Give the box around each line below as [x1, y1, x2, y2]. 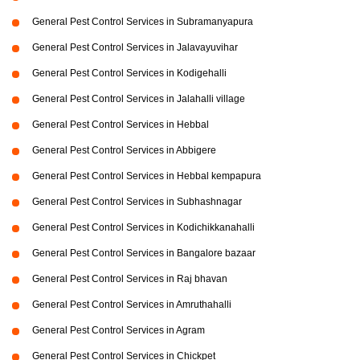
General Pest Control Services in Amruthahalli [32, 299, 231, 311]
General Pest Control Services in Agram [32, 325, 205, 337]
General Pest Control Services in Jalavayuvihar [32, 42, 238, 54]
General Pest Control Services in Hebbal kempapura [32, 170, 261, 182]
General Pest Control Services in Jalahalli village [32, 93, 245, 105]
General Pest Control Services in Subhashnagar [32, 196, 242, 208]
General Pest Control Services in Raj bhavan [32, 273, 227, 285]
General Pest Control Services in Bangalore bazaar [32, 247, 256, 260]
